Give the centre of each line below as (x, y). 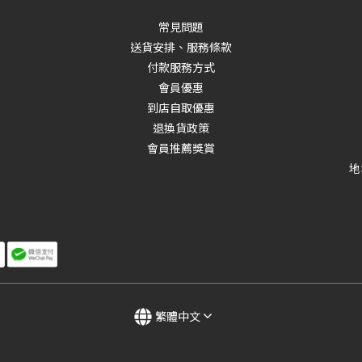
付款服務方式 (181, 67)
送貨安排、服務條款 (181, 47)
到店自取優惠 (181, 107)
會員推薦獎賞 (181, 148)
